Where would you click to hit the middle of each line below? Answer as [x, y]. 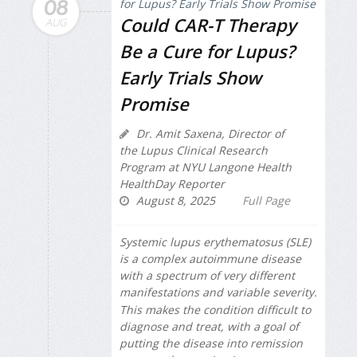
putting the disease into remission [211, 343]
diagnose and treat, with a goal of [209, 327]
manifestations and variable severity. [218, 292]
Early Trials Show [190, 77]
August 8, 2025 [174, 200]
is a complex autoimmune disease [210, 258]
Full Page [266, 200]
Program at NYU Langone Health [206, 167]
